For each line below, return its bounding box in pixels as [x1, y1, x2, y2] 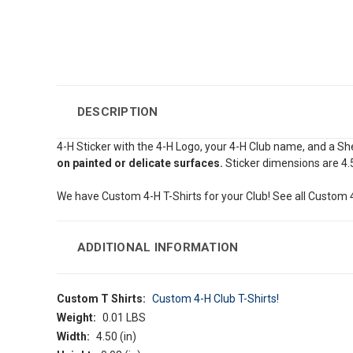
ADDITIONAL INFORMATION [76, 240, 239, 255]
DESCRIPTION [76, 105, 158, 120]
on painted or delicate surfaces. [57, 157, 225, 170]
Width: [57, 330, 90, 344]
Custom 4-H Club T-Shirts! [151, 292, 279, 306]
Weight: [57, 311, 96, 325]
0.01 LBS [102, 311, 146, 325]
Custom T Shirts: [57, 292, 146, 306]
